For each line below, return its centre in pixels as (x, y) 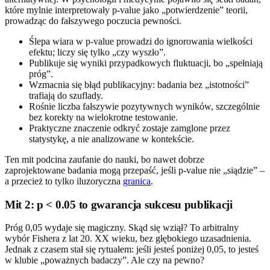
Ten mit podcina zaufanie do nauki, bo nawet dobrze (105, 159)
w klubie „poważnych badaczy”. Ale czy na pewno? (105, 260)
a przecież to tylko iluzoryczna (64, 181)
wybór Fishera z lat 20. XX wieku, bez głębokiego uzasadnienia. (128, 239)
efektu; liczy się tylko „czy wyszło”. (97, 52)
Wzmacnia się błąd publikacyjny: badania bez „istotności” (139, 84)
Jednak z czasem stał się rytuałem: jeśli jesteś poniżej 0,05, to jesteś (132, 250)
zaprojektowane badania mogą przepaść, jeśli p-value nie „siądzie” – (135, 170)
